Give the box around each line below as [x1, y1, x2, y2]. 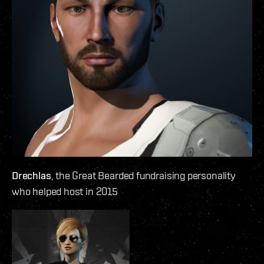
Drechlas [12, 169, 51, 182]
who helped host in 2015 [12, 185, 118, 198]
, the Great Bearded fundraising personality [51, 169, 236, 182]
